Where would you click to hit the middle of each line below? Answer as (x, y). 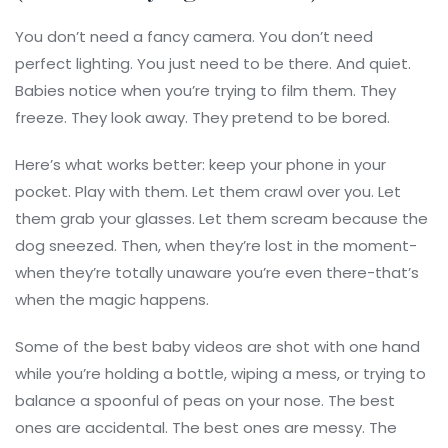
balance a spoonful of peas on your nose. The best (205, 401)
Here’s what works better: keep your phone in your (200, 165)
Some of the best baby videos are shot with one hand (217, 347)
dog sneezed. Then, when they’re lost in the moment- (216, 246)
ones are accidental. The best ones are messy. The (206, 428)
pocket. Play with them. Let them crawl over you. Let (208, 192)
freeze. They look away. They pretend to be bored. (202, 118)
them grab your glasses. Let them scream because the (221, 219)
